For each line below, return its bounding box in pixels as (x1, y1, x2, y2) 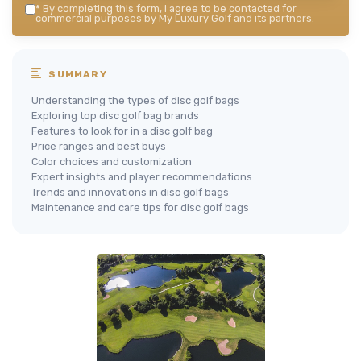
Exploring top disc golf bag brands (31, 110, 199, 122)
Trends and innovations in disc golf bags (31, 186, 229, 199)
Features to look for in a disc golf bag (31, 125, 213, 138)
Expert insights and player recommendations (31, 171, 252, 184)
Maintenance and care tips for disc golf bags (31, 201, 249, 214)
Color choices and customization (31, 156, 192, 168)
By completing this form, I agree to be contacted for (40, 2, 297, 15)
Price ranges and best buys (31, 140, 166, 153)
